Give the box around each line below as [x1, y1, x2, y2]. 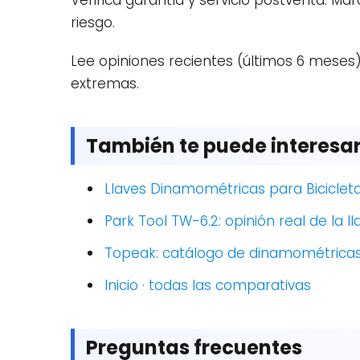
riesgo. [71, 13, 115, 32]
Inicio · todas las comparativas [104, 276, 311, 295]
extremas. [71, 74, 139, 93]
